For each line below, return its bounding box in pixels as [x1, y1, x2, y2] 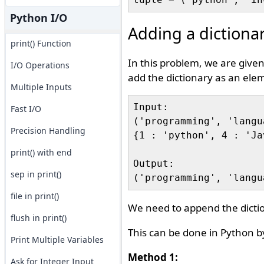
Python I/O [9, 11, 67, 25]
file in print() [10, 190, 59, 202]
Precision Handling [10, 125, 85, 136]
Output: [133, 158, 174, 169]
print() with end [10, 147, 72, 158]
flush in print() [10, 212, 67, 223]
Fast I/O [10, 103, 41, 114]
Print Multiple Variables [10, 234, 104, 245]
